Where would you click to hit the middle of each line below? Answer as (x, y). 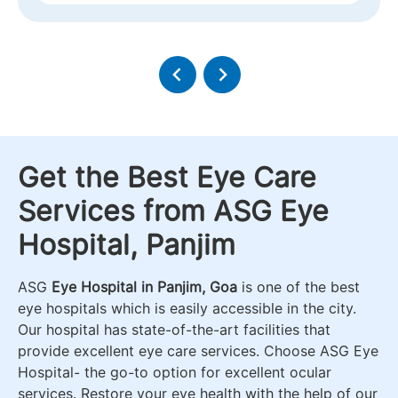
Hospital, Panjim (127, 244)
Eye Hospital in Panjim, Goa (144, 287)
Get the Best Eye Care (167, 177)
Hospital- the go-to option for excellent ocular (175, 372)
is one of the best (298, 287)
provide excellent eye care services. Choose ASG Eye (198, 350)
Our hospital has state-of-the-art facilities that (174, 329)
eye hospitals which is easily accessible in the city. (187, 308)
